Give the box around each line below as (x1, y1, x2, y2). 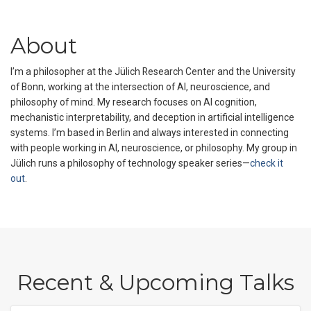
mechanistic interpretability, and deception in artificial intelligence (10, 111, 294, 123)
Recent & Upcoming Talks (17, 269, 294, 296)
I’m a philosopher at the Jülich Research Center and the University (10, 65, 296, 77)
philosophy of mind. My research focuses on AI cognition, (10, 96, 257, 108)
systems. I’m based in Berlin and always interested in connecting (10, 126, 289, 138)
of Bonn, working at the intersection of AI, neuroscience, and (10, 81, 270, 92)
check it (250, 157, 283, 169)
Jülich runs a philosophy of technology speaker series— (10, 157, 250, 169)
